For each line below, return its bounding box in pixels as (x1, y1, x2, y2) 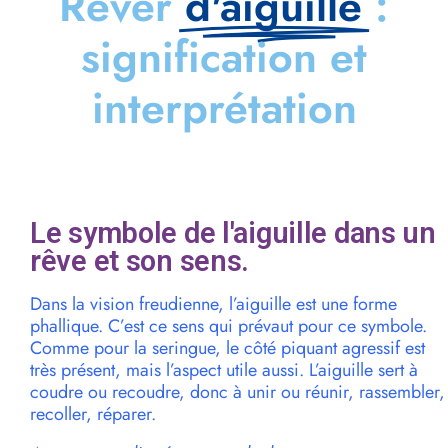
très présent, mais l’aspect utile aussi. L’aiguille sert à (30, 357, 418, 384)
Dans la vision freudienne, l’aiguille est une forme (30, 291, 397, 318)
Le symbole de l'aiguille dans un (30, 216, 436, 251)
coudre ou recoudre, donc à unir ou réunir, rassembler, (30, 379, 445, 406)
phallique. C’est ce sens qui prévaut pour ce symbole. (30, 313, 427, 340)
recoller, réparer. (30, 401, 156, 428)
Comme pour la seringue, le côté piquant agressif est (30, 335, 425, 362)
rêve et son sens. (30, 244, 250, 279)
